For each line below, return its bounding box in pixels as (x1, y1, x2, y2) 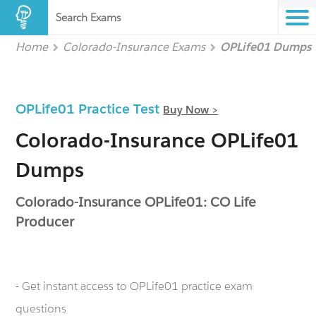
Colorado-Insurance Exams (63, 39, 206, 54)
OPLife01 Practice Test (16, 100, 164, 117)
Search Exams (56, 11, 121, 24)
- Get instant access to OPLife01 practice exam (16, 279, 253, 293)
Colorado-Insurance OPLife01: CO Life (16, 193, 257, 210)
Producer (16, 213, 75, 230)
